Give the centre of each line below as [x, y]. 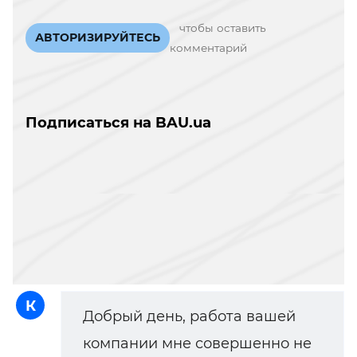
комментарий [208, 47]
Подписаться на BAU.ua [118, 122]
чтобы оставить [223, 27]
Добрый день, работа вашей [189, 316]
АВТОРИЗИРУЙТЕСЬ [98, 38]
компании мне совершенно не [197, 343]
